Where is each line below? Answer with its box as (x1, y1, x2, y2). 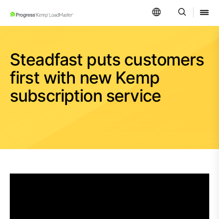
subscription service (10, 86, 161, 106)
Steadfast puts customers (10, 49, 204, 69)
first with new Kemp (10, 67, 159, 88)
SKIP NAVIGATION (19, 13, 84, 22)
